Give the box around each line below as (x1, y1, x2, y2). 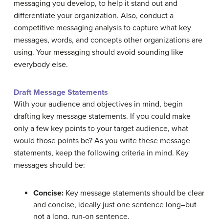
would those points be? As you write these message (14, 135, 190, 146)
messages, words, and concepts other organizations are (14, 35, 202, 45)
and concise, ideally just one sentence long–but (33, 199, 197, 210)
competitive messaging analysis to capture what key (14, 22, 191, 33)
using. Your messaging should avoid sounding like (14, 47, 183, 57)
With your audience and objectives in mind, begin (14, 99, 183, 109)
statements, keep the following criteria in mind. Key (14, 148, 189, 158)
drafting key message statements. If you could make (14, 111, 191, 121)
